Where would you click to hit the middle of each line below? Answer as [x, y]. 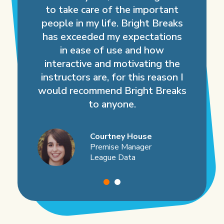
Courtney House [121, 136]
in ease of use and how [112, 50]
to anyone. [112, 104]
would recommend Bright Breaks [112, 90]
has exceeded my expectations [112, 36]
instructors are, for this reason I [112, 77]
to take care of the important [112, 9]
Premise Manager [121, 147]
